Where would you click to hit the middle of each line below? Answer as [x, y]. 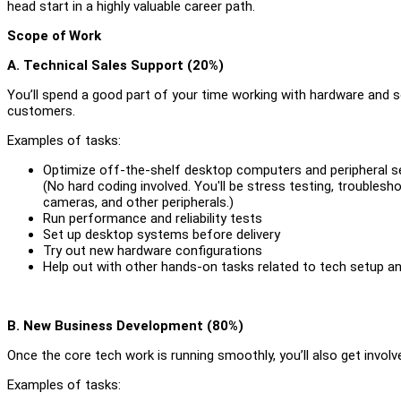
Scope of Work [54, 35]
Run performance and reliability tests [153, 218]
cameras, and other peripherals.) [138, 202]
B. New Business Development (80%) [125, 325]
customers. [41, 111]
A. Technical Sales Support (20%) [115, 65]
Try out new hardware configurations [153, 250]
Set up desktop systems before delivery [162, 234]
